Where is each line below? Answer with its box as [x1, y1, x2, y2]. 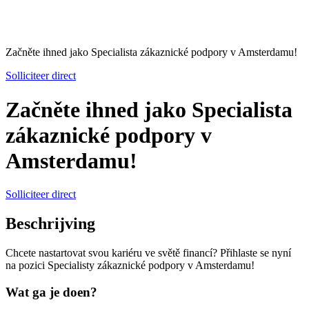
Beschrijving [6, 215, 95, 233]
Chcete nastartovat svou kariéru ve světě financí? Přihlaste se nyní [6, 246, 291, 259]
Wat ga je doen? [6, 284, 97, 299]
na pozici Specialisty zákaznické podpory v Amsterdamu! [6, 259, 255, 271]
